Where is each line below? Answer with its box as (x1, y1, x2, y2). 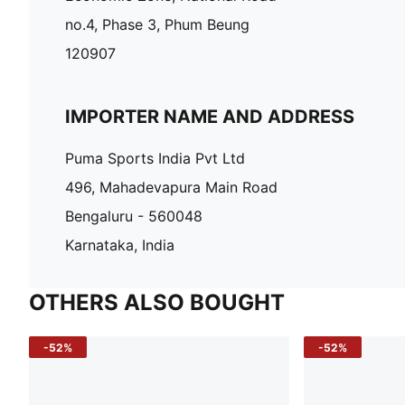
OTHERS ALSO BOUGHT (29, 289, 285, 316)
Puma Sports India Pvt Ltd (65, 149, 245, 168)
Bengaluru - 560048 (65, 207, 202, 226)
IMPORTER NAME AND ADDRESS (65, 106, 354, 128)
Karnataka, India (65, 236, 174, 255)
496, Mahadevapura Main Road (65, 178, 278, 197)
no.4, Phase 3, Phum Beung (65, 15, 250, 34)
